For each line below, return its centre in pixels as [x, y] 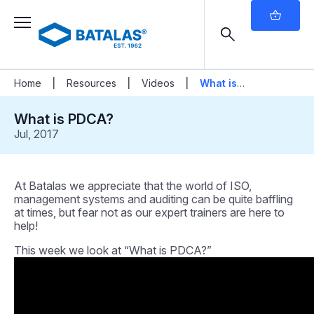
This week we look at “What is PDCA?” [113, 250]
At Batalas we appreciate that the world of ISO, [133, 186]
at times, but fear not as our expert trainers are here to [149, 212]
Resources [91, 83]
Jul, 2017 [36, 134]
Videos [158, 83]
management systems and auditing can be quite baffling [153, 199]
